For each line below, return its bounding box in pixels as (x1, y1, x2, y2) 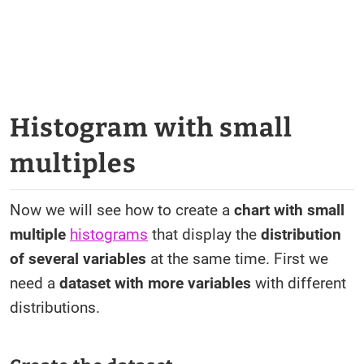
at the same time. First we (146, 249, 328, 268)
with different (251, 274, 346, 292)
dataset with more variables (59, 274, 251, 292)
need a (10, 274, 59, 292)
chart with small (234, 201, 344, 219)
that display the (148, 225, 261, 244)
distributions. (10, 298, 100, 317)
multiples (10, 148, 136, 179)
